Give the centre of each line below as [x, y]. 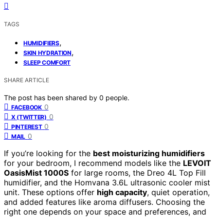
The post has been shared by [52, 97]
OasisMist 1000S [36, 173]
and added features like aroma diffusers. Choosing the [104, 202]
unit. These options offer [50, 192]
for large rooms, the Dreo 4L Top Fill [137, 173]
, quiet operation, [178, 192]
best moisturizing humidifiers [149, 153]
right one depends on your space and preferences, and [105, 211]
